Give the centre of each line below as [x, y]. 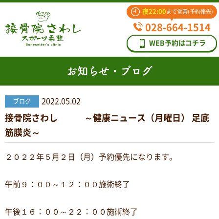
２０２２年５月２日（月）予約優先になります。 [91, 157]
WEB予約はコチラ [177, 43]
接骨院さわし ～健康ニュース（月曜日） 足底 [107, 118]
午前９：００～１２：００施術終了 [67, 184]
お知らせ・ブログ [109, 71]
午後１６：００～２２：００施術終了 [71, 212]
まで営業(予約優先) [189, 11]
